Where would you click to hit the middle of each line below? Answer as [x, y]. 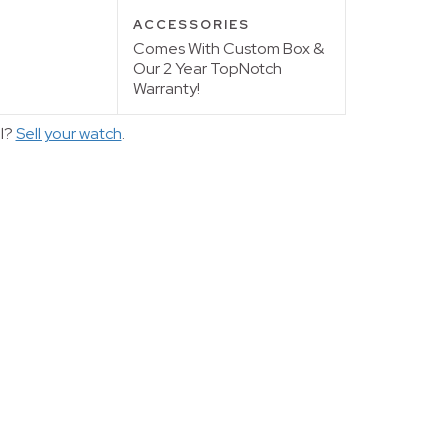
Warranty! [166, 88]
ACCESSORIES [191, 24]
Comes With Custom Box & [228, 48]
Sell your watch [68, 133]
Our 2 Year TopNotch [207, 68]
